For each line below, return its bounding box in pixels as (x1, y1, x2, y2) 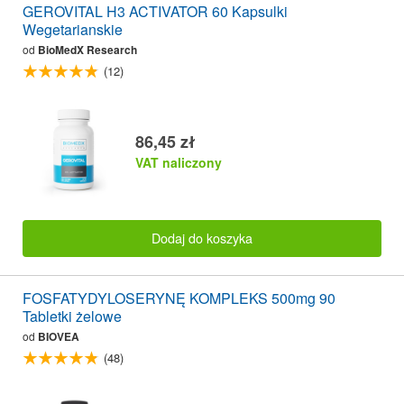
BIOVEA (38, 327, 79, 344)
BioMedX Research (38, 41, 137, 58)
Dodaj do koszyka (151, 228, 252, 248)
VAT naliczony (135, 152, 222, 171)
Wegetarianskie (23, 18, 123, 40)
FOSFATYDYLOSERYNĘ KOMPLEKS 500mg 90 (23, 287, 335, 308)
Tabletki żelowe (23, 305, 122, 326)
